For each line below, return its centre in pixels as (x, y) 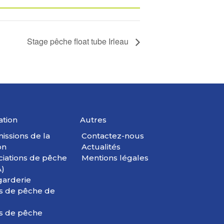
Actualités (101, 147)
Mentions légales (115, 158)
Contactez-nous (112, 136)
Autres (93, 120)
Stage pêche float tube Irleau (79, 41)
